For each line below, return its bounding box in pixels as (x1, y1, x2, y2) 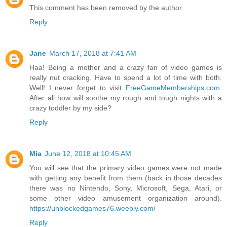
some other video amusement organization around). (29, 194, 222, 203)
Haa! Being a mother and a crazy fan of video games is (29, 63, 222, 72)
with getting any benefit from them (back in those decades (29, 174, 222, 182)
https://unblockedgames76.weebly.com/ (29, 204, 156, 213)
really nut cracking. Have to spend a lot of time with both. (29, 73, 222, 82)
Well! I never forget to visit (29, 84, 126, 92)
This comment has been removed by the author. (29, 4, 183, 12)
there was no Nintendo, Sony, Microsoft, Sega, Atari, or (29, 184, 222, 193)
